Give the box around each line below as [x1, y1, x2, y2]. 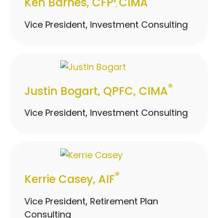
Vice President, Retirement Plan [24, 195, 158, 207]
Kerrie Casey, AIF [24, 171, 115, 187]
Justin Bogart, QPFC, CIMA [24, 83, 168, 98]
